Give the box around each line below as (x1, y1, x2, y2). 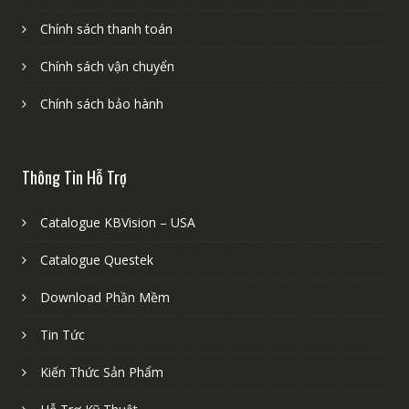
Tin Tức (39, 325, 85, 343)
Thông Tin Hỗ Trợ (21, 164, 127, 189)
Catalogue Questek (39, 250, 153, 268)
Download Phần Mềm (39, 288, 170, 306)
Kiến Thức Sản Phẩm (39, 362, 163, 381)
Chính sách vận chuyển (39, 57, 174, 75)
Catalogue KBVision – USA (39, 213, 195, 231)
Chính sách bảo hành (39, 94, 163, 112)
